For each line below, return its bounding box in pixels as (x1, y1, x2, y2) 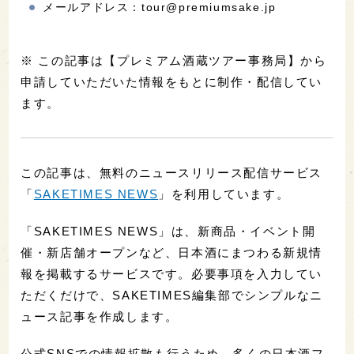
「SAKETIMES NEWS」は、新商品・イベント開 (21, 224, 316, 239)
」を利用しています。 (158, 187, 290, 201)
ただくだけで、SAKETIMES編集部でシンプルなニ (21, 288, 323, 303)
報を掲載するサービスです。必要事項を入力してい (21, 267, 323, 281)
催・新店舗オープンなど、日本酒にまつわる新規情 (21, 246, 323, 260)
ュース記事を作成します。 (21, 310, 179, 324)
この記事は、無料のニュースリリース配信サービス (21, 166, 323, 180)
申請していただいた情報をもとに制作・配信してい (21, 75, 323, 89)
